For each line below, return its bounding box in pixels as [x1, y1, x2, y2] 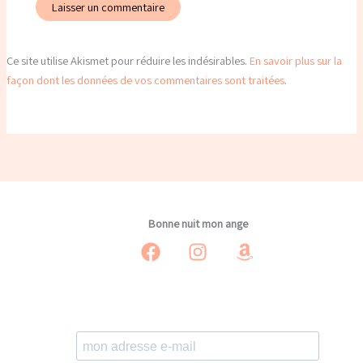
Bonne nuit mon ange [147, 215, 248, 231]
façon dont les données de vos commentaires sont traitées [6, 71, 284, 88]
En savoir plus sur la [249, 52, 342, 68]
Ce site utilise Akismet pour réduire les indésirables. [6, 52, 250, 68]
